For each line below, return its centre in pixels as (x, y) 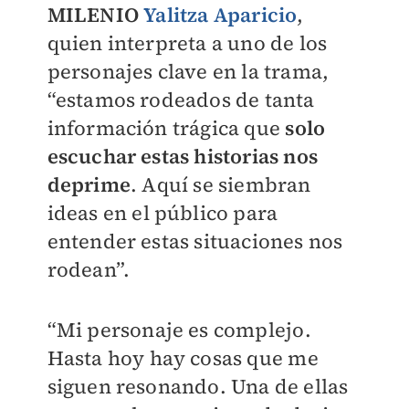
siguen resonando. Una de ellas (198, 387)
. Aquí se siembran (220, 184)
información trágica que (166, 128)
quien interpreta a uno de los (187, 43)
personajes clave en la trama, (188, 71)
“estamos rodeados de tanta (181, 100)
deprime (89, 184)
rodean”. (89, 269)
